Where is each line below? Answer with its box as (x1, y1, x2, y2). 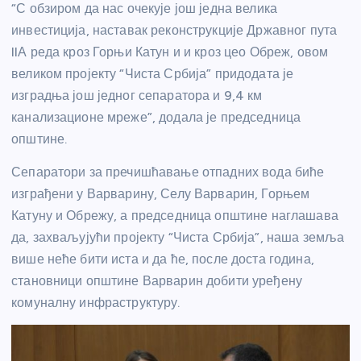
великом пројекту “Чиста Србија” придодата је (11, 65, 294, 81)
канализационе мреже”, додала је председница (11, 109, 301, 125)
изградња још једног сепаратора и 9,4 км (11, 87, 263, 103)
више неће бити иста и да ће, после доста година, (11, 251, 314, 267)
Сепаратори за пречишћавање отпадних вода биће (11, 164, 325, 180)
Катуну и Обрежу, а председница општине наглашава (11, 207, 338, 223)
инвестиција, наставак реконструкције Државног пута (11, 22, 338, 38)
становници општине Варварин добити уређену (11, 272, 302, 288)
